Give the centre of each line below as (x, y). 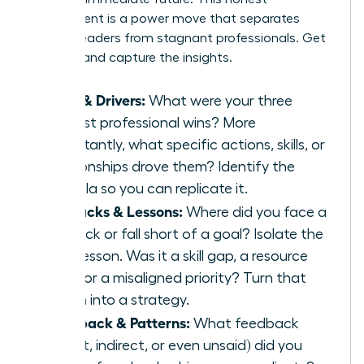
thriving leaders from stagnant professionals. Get (178, 38)
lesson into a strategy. (118, 299)
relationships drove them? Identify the (171, 166)
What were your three (219, 100)
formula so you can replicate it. (147, 188)
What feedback (245, 323)
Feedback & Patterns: (118, 321)
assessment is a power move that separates (165, 18)
